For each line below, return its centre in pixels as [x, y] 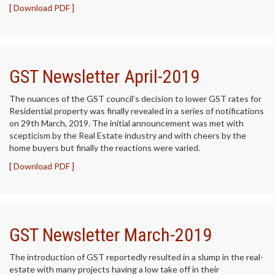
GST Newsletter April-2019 [104, 76]
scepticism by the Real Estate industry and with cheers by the [128, 135]
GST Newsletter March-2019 [110, 235]
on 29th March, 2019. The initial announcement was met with [126, 123]
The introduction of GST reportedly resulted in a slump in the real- [136, 257]
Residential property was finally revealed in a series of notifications [137, 111]
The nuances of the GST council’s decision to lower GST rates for [135, 99]
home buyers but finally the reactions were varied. [105, 148]
